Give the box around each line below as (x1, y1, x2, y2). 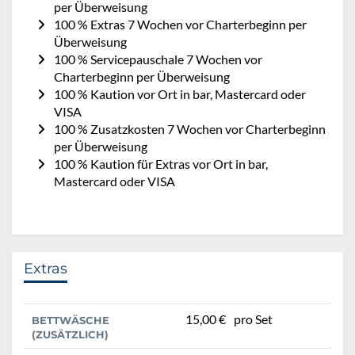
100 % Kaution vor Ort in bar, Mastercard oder (54, 86, 306, 102)
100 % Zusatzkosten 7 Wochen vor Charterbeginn (54, 121, 326, 137)
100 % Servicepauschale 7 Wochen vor (54, 52, 262, 67)
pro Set (234, 311, 273, 327)
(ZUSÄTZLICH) (32, 328, 109, 342)
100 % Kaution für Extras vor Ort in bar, (54, 156, 268, 172)
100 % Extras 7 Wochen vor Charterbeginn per (54, 17, 307, 32)
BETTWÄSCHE (32, 314, 109, 327)
